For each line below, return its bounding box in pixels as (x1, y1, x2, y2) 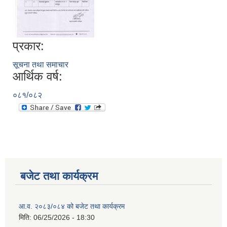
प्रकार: (13, 39, 44, 53)
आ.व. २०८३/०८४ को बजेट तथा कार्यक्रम (19, 202, 125, 211)
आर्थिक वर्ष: (13, 69, 62, 84)
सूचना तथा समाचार (13, 60, 68, 69)
